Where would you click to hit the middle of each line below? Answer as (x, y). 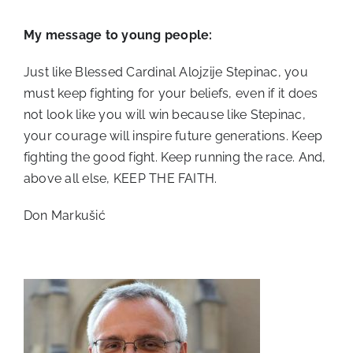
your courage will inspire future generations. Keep (173, 136)
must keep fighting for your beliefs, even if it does (171, 93)
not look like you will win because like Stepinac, (165, 115)
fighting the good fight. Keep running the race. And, (175, 157)
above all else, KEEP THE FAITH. (121, 178)
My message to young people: (118, 35)
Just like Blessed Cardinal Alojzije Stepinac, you (166, 72)
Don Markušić (65, 216)
